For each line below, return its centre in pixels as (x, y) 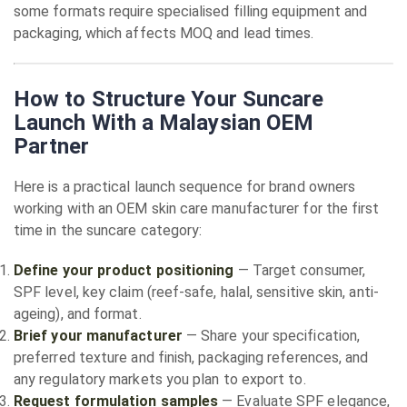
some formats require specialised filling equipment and (191, 11)
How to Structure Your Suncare (169, 99)
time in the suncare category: (108, 230)
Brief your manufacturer (98, 336)
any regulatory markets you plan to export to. (160, 379)
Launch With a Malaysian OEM (164, 123)
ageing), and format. (78, 314)
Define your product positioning (124, 270)
